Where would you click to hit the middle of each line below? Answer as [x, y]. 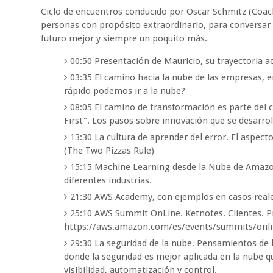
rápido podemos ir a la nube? [124, 91]
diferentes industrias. [108, 181]
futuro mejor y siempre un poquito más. [124, 39]
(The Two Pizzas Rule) [109, 151]
